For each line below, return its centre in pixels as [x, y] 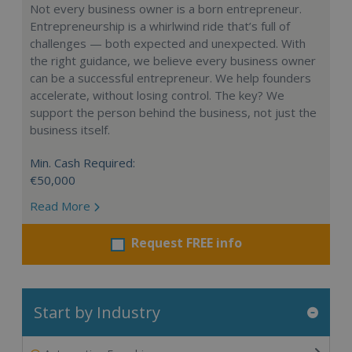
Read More [62, 206]
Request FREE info [186, 243]
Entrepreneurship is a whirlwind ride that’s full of [160, 26]
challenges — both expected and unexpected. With [168, 43]
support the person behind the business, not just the [173, 112]
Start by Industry [97, 312]
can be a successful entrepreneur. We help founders [170, 78]
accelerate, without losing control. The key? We [157, 95]
